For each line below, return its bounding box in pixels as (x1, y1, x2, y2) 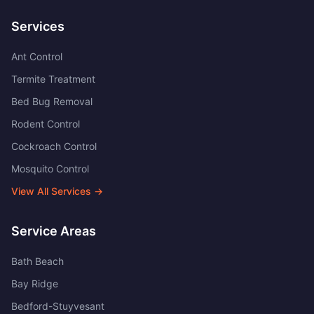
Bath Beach (11, 255, 64, 267)
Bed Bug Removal (11, 95, 93, 107)
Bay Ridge (11, 278, 58, 289)
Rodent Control (11, 118, 80, 130)
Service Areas (11, 224, 96, 238)
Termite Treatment (11, 73, 95, 85)
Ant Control (11, 50, 62, 62)
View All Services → (11, 185, 103, 197)
